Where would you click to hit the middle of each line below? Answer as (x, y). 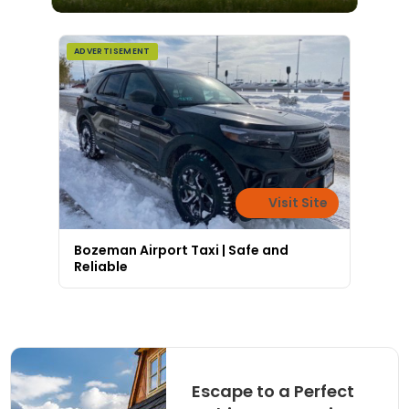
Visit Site (297, 203)
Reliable (101, 267)
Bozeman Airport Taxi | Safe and (181, 251)
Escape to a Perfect (273, 391)
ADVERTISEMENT (112, 52)
